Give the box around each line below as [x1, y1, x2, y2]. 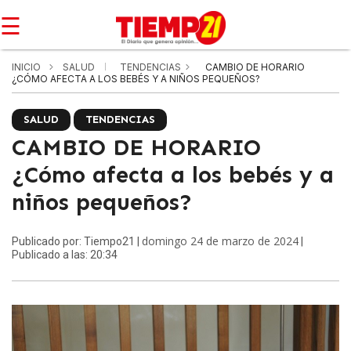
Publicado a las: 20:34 [12, 248, 118, 261]
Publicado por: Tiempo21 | [12, 235, 142, 248]
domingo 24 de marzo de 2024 [142, 233, 299, 248]
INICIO [12, 61, 41, 73]
